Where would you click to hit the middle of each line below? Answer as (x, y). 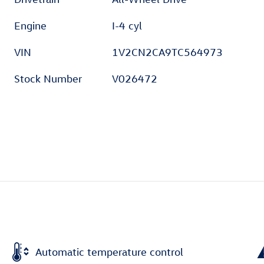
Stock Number (48, 79)
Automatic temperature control (109, 252)
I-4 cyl (127, 26)
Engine (30, 26)
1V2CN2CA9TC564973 (168, 52)
